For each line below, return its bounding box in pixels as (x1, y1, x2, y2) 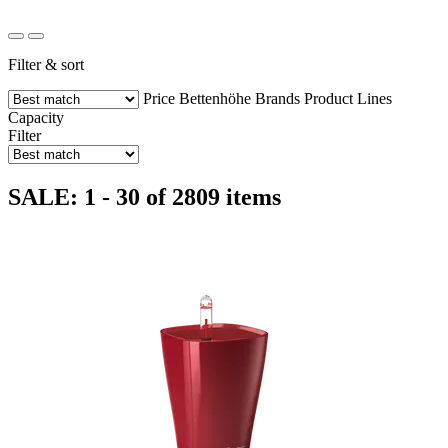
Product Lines (304, 89, 392, 107)
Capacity (8, 108, 64, 126)
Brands (255, 89, 300, 107)
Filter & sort (8, 55, 84, 73)
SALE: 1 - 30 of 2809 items (8, 183, 281, 210)
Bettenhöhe (179, 89, 251, 107)
